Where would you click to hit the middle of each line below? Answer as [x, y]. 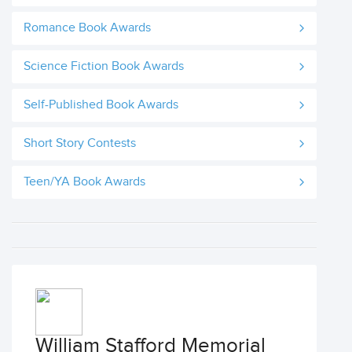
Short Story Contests [80, 143]
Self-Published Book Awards [101, 105]
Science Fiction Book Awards [104, 66]
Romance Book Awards [87, 28]
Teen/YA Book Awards [84, 182]
